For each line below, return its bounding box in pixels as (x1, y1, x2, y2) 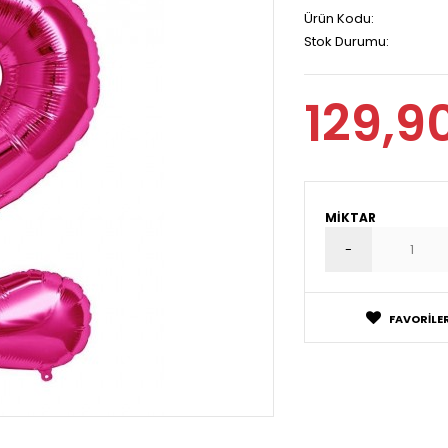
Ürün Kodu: (304, 9, 374, 28)
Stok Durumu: (304, 32, 389, 51)
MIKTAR (325, 209, 376, 226)
